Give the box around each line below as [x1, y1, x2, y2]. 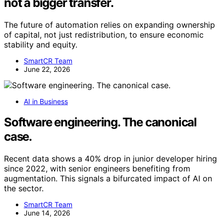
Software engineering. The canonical [4, 115, 197, 130]
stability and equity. [4, 39, 77, 50]
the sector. [4, 183, 44, 194]
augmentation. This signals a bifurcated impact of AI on [4, 173, 212, 184]
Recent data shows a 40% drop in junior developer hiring [4, 154, 217, 164]
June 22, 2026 [24, 64, 70, 73]
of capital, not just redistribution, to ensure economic [4, 29, 204, 40]
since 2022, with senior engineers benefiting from [4, 164, 190, 174]
